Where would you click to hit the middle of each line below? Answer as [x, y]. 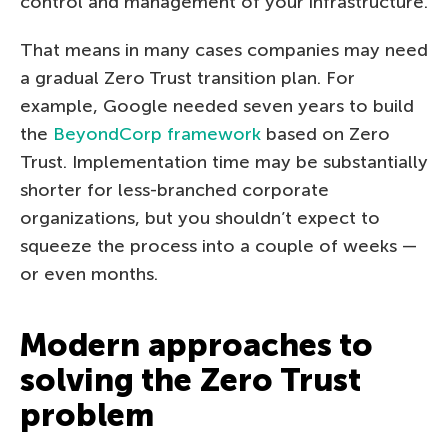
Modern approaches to [196, 344]
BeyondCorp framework [157, 133]
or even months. [89, 273]
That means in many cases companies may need [224, 49]
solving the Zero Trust [190, 379]
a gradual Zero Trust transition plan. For [187, 77]
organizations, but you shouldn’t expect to [200, 217]
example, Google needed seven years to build [217, 105]
